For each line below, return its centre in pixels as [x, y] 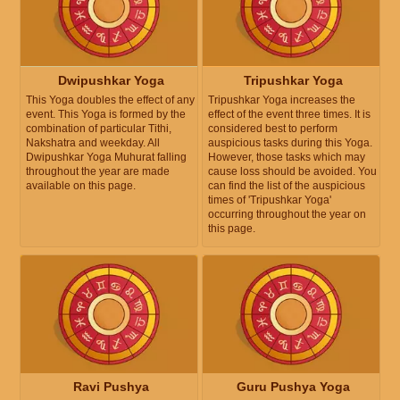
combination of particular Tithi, [99, 128]
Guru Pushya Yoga [293, 386]
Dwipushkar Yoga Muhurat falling [106, 157]
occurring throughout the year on [287, 214]
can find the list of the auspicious [287, 185]
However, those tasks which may [287, 157]
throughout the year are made [98, 171]
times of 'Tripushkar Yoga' [270, 200]
